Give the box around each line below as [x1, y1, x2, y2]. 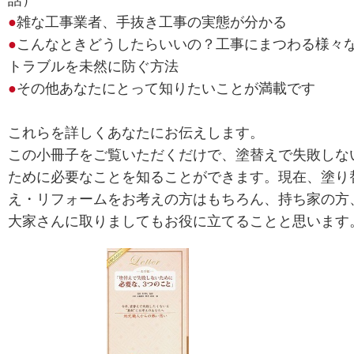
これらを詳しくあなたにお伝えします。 [8, 125, 264, 141]
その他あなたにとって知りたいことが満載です [17, 81, 315, 97]
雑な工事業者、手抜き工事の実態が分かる [17, 14, 287, 31]
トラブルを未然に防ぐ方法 [8, 58, 179, 75]
